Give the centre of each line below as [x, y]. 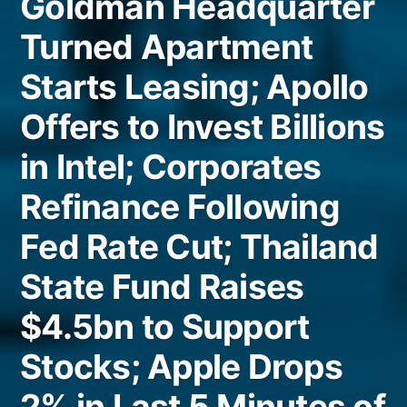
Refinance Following [180, 207]
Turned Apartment [167, 47]
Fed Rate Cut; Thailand [199, 247]
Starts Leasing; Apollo [194, 87]
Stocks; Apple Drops [181, 367]
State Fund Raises [162, 287]
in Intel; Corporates [171, 167]
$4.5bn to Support [165, 327]
